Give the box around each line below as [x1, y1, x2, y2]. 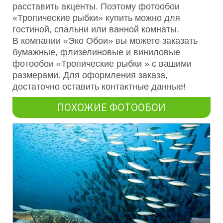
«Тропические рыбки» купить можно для [12, 13, 180, 23]
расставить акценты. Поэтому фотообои [12, 1, 180, 12]
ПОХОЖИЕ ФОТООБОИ [57, 101, 166, 114]
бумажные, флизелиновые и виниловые [12, 47, 180, 58]
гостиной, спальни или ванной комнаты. [12, 24, 179, 35]
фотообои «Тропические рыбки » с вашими [12, 59, 192, 69]
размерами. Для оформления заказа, [12, 70, 168, 81]
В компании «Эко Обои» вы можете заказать [12, 36, 198, 46]
